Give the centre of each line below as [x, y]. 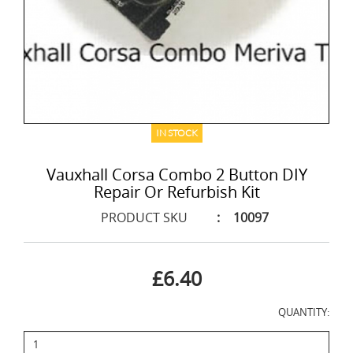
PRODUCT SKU [144, 217]
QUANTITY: [304, 312]
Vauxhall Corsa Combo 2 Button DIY [176, 174]
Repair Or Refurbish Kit [176, 191]
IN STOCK [176, 132]
